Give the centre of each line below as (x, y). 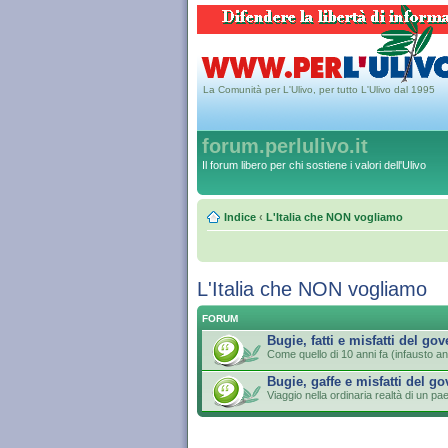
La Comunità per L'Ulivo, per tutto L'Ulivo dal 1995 (319, 89)
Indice (240, 217)
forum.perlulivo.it (285, 146)
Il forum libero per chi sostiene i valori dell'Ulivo (314, 165)
